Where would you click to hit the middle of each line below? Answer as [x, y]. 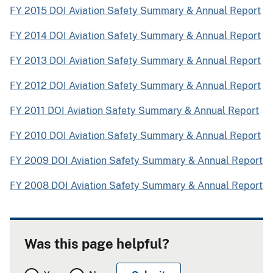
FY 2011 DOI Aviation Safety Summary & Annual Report [134, 110]
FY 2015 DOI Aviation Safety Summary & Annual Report [135, 10]
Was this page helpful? [97, 243]
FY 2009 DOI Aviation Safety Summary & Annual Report [136, 160]
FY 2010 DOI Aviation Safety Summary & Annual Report [135, 135]
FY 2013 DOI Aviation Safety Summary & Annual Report [135, 60]
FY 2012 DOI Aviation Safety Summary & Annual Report [135, 85]
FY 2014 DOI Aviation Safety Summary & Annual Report [135, 35]
